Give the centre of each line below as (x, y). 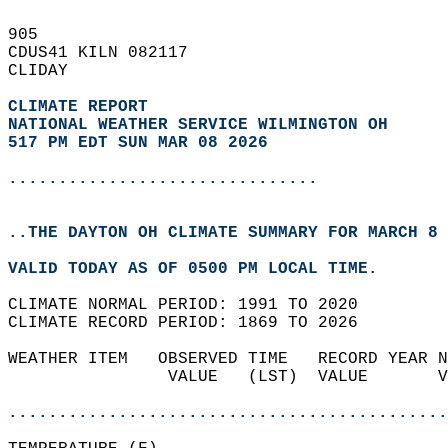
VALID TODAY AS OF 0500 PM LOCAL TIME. (203, 269)
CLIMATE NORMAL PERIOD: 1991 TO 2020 (193, 305)
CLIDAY (48, 71)
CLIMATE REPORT (83, 107)
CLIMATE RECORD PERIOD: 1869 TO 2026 (193, 323)
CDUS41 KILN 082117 (108, 53)
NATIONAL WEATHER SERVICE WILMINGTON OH (198, 125)
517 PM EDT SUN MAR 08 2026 (138, 143)
